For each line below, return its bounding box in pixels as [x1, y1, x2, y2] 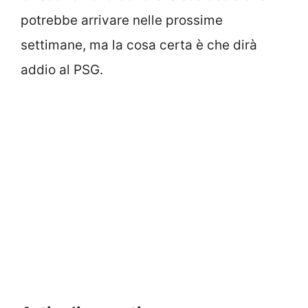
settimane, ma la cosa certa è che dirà [21, 37, 257, 54]
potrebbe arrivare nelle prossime [21, 12, 223, 29]
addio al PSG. [21, 62, 103, 78]
